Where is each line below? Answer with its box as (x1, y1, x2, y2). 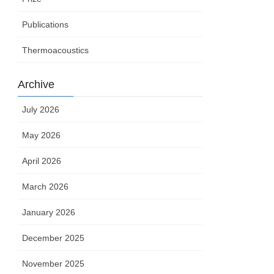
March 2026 (22, 182, 69, 192)
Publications (22, 20, 69, 30)
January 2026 (22, 207, 76, 218)
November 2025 (22, 259, 85, 269)
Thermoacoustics (22, 45, 89, 56)
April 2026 (22, 156, 62, 166)
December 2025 (22, 233, 85, 243)
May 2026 (22, 130, 61, 141)
